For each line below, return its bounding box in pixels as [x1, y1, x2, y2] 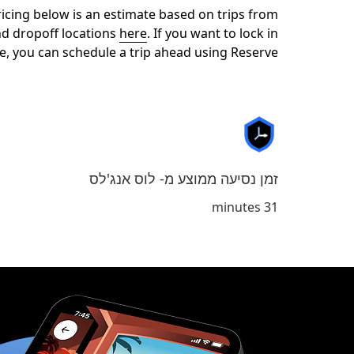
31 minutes [264, 198, 278, 216]
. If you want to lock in [147, 24, 278, 42]
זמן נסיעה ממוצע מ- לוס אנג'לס [89, 169, 278, 188]
